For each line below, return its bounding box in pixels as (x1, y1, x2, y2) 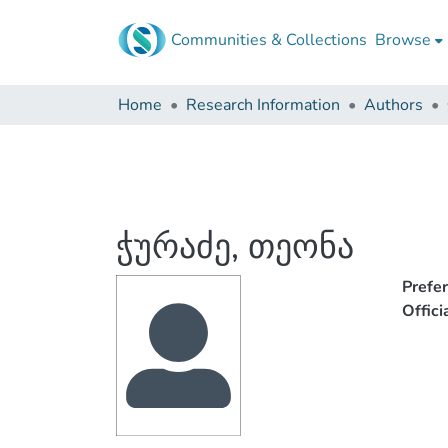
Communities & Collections (171, 29, 367, 51)
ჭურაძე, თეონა (116, 224, 354, 270)
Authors (364, 94, 423, 116)
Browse (375, 29, 431, 51)
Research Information (186, 94, 340, 116)
